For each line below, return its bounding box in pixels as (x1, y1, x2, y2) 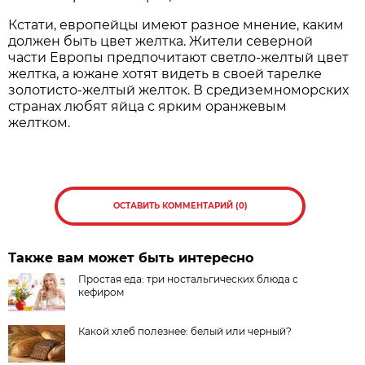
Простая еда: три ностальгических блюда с (78, 273, 299, 286)
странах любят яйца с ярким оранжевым (8, 99, 288, 115)
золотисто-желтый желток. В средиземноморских (8, 82, 350, 99)
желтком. (8, 115, 71, 131)
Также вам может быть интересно (8, 250, 254, 266)
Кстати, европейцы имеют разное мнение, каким (8, 17, 345, 33)
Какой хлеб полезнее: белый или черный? (78, 325, 292, 338)
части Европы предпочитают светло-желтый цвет (8, 50, 350, 66)
